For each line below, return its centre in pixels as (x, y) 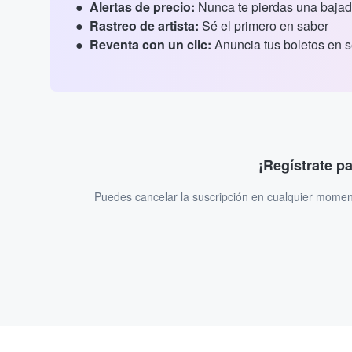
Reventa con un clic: (150, 45)
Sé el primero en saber (264, 26)
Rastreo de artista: (144, 26)
